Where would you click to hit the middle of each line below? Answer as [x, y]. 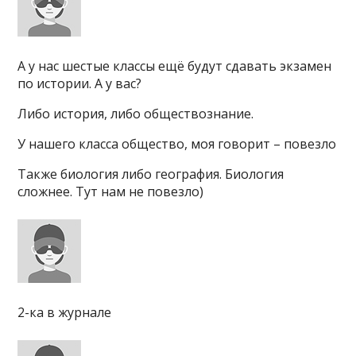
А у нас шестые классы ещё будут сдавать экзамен [175, 66]
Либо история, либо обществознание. [136, 114]
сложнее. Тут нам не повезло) [111, 192]
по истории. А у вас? [80, 83]
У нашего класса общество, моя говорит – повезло [177, 144]
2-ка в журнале [65, 312]
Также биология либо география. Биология [151, 174]
